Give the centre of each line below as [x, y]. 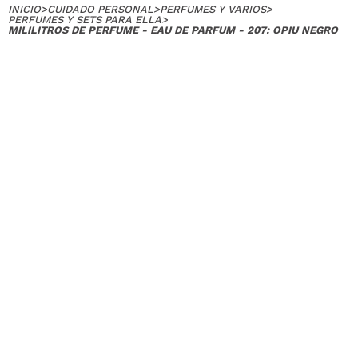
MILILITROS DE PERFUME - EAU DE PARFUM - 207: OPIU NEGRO [173, 30]
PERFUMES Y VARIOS [213, 9]
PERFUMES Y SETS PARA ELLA [85, 19]
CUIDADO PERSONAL [100, 9]
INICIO [24, 9]
